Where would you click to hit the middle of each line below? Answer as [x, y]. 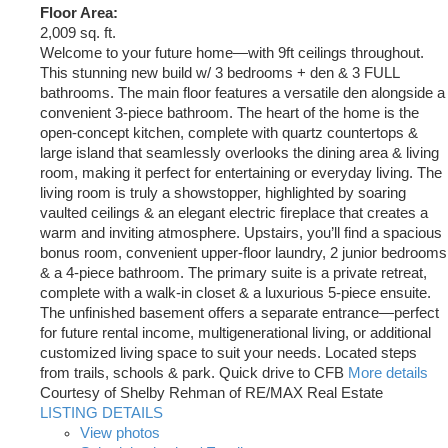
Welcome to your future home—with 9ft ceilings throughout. [232, 53]
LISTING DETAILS [101, 413]
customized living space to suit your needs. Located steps [228, 353]
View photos [120, 433]
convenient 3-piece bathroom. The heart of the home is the [229, 113]
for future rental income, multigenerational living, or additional [235, 333]
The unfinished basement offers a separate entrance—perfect [239, 313]
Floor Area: [79, 13]
